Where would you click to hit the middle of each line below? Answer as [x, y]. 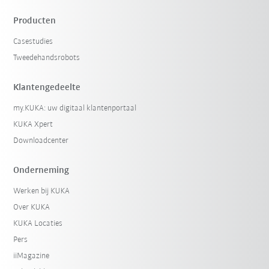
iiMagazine [32, 256]
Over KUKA [32, 208]
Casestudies [33, 42]
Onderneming [41, 171]
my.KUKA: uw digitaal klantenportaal [75, 109]
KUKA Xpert [33, 125]
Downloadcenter [41, 141]
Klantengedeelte [47, 88]
